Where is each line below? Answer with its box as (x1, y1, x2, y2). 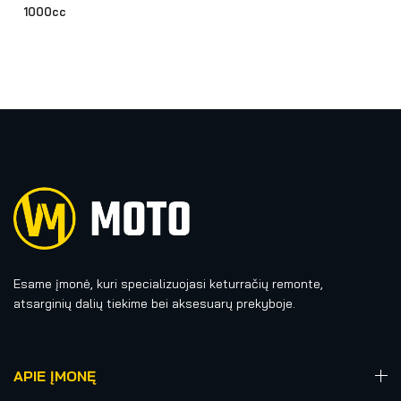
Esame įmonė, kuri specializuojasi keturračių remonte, (13, 275, 323, 292)
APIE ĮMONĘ (13, 366, 96, 385)
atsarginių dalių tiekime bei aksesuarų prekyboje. (13, 294, 295, 311)
